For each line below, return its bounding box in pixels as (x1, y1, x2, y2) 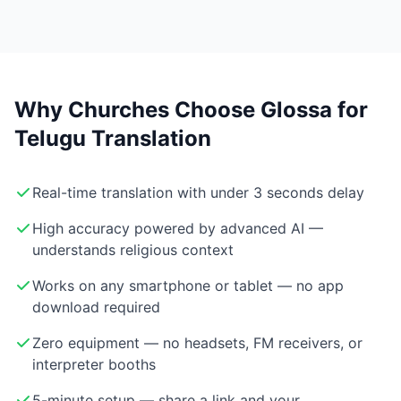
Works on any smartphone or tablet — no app (32, 277, 344, 295)
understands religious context (32, 241, 234, 260)
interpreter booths (32, 355, 156, 374)
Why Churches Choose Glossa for (14, 97, 368, 124)
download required (32, 298, 160, 317)
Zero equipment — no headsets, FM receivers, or (32, 334, 363, 353)
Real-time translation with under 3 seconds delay (32, 183, 364, 202)
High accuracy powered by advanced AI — (32, 219, 323, 238)
